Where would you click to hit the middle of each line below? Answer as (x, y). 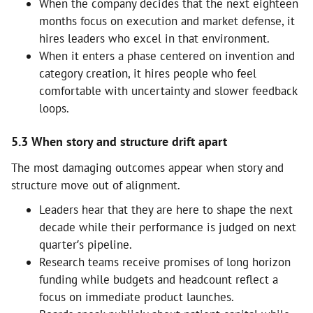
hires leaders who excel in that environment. (154, 38)
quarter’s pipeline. (86, 244)
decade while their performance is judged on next (168, 227)
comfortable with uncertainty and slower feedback (168, 90)
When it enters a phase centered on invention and (167, 56)
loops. (54, 108)
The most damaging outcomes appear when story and (147, 167)
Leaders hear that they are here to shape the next (166, 209)
